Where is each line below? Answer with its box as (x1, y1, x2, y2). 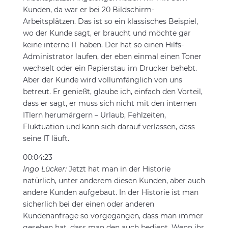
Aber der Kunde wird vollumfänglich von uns (22, 75, 182, 84)
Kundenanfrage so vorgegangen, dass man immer (22, 211, 203, 220)
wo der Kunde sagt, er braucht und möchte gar (22, 28, 191, 38)
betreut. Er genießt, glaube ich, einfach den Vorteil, (22, 87, 203, 96)
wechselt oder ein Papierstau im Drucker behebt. (22, 64, 197, 73)
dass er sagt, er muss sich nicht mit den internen (22, 99, 196, 108)
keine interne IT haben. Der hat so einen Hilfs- (22, 40, 184, 49)
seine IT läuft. (22, 134, 69, 143)
